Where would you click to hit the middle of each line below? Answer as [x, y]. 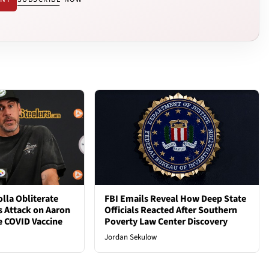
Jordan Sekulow [131, 237]
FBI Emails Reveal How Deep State [176, 198]
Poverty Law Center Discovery [166, 221]
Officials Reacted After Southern [171, 210]
